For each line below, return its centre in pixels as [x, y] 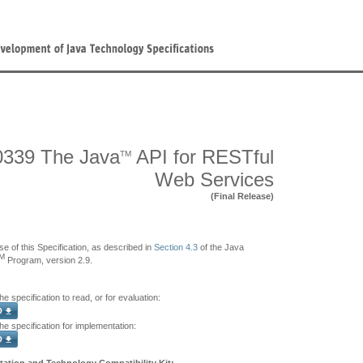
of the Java [221, 247]
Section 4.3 [176, 247]
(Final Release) [242, 196]
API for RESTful [203, 157]
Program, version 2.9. [49, 260]
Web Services [214, 179]
